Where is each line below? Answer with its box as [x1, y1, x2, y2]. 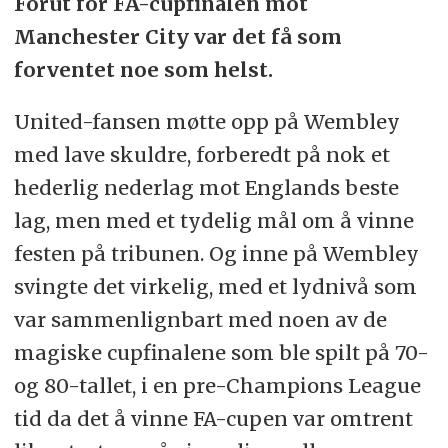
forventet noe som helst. [13, 56, 273, 82]
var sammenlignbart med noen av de [13, 307, 387, 333]
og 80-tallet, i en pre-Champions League [13, 373, 421, 399]
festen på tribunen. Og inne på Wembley [13, 241, 419, 267]
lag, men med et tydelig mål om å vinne [13, 208, 414, 234]
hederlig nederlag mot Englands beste [13, 175, 399, 201]
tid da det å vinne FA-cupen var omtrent [13, 406, 413, 432]
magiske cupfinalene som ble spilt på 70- [13, 340, 429, 366]
